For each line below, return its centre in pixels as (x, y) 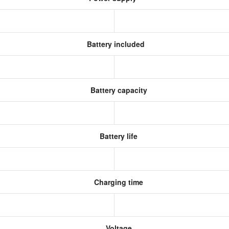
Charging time (118, 182)
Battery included (114, 44)
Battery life (118, 136)
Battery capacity (118, 90)
